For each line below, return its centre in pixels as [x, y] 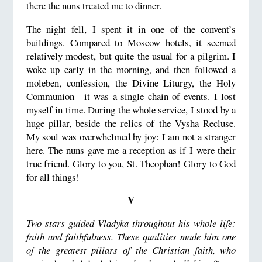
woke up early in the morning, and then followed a [131, 69]
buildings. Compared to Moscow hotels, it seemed [131, 42]
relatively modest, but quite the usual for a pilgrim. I [131, 56]
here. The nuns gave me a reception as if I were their [131, 150]
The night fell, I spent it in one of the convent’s [131, 29]
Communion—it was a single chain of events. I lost [131, 96]
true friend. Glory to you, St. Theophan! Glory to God [131, 163]
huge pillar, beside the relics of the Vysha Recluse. [131, 123]
